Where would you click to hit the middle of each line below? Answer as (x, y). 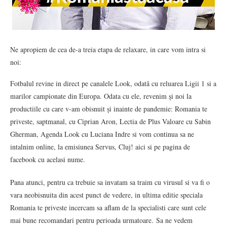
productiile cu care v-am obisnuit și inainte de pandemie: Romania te (109, 109)
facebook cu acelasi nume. (49, 159)
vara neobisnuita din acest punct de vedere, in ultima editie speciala (106, 195)
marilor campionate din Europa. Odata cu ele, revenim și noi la (101, 96)
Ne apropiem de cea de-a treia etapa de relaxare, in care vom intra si (108, 49)
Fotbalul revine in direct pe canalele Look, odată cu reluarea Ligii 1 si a (113, 83)
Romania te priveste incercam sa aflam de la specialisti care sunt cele (108, 207)
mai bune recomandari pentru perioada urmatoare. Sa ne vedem (101, 220)
